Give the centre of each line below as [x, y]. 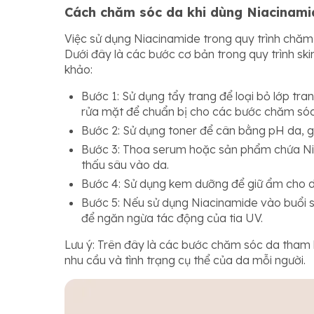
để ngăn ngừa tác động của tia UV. [172, 218]
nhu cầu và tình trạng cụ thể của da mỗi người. [185, 260]
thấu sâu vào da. [125, 164]
